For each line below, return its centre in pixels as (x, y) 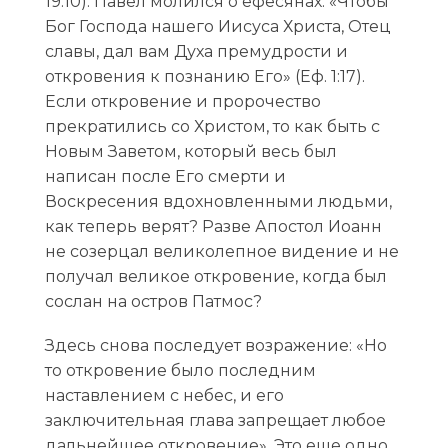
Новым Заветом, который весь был (190, 151)
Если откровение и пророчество (182, 101)
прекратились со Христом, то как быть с (212, 126)
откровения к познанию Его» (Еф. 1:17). (204, 76)
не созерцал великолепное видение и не (221, 251)
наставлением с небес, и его (164, 396)
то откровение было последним (180, 371)
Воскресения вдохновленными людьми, (218, 201)
